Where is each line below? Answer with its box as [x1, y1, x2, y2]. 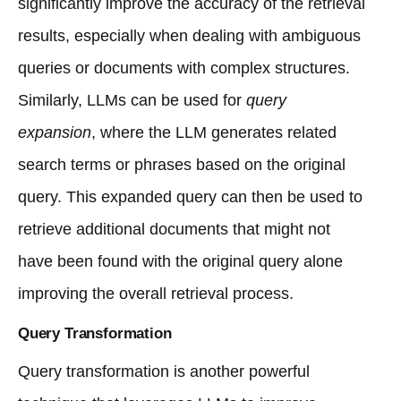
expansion [18, 123, 91, 141]
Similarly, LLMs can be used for [18, 90, 246, 109]
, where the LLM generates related [91, 123, 337, 141]
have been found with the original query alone [18, 252, 343, 270]
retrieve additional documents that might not [18, 219, 330, 238]
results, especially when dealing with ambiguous [18, 26, 361, 45]
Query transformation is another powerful [18, 362, 310, 380]
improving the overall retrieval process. [18, 284, 294, 303]
